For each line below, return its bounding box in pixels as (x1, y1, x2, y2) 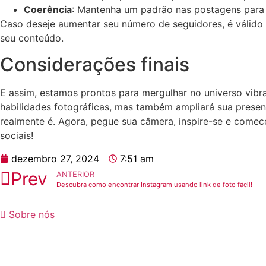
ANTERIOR (56, 169, 94, 179)
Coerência (24, 3, 72, 15)
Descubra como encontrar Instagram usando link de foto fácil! (56, 180, 252, 189)
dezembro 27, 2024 (11, 152, 99, 164)
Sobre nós (9, 208, 55, 221)
